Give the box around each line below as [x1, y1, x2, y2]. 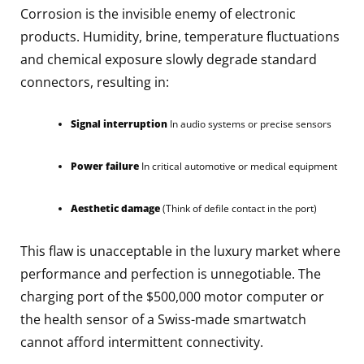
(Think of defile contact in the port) [160, 201, 317, 215]
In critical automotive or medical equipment [139, 158, 337, 173]
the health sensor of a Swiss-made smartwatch [20, 310, 306, 328]
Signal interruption [71, 116, 167, 131]
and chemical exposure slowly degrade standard [20, 50, 317, 68]
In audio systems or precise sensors [167, 116, 331, 131]
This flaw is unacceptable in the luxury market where [20, 241, 340, 260]
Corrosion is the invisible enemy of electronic [20, 4, 296, 23]
